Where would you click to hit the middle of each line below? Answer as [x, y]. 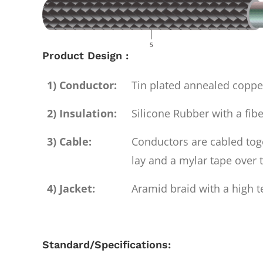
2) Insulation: [82, 113]
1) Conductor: [82, 85]
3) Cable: [69, 141]
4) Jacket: [71, 188]
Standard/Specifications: [107, 244]
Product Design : [85, 55]
